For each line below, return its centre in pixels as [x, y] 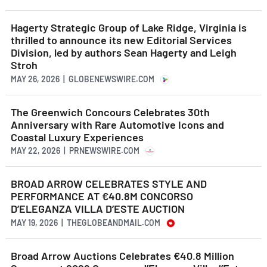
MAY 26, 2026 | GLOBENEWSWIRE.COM [83, 79]
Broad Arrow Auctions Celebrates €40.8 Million [122, 255]
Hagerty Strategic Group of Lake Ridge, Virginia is [129, 28]
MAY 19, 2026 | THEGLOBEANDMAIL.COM [86, 222]
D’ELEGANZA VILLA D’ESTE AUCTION [98, 209]
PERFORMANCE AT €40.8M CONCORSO [102, 196]
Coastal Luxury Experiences [77, 137]
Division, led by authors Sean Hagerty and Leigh [124, 53]
